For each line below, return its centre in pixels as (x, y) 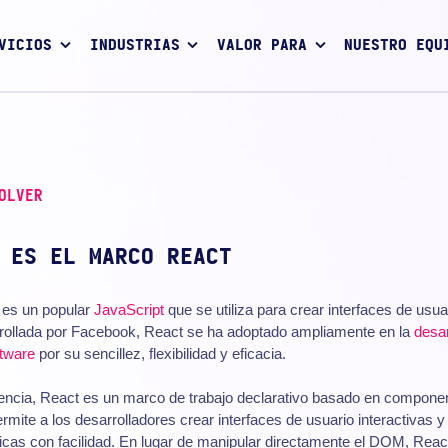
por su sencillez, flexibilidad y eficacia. (160, 353)
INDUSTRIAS (134, 46)
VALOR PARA (262, 46)
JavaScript (128, 309)
